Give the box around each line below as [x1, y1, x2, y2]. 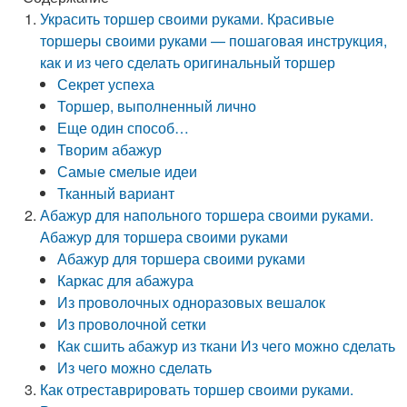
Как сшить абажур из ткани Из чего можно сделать [57, 335, 396, 356]
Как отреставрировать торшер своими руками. [40, 379, 354, 400]
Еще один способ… [57, 117, 190, 138]
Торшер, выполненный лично [57, 95, 257, 116]
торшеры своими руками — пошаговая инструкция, [40, 30, 388, 51]
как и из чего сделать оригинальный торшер [40, 52, 336, 73]
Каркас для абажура [57, 270, 194, 291]
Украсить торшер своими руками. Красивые [40, 8, 335, 29]
